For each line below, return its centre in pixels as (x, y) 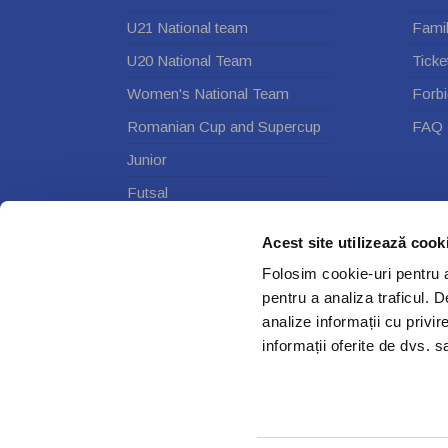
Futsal (147, 192)
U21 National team (187, 27)
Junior (147, 159)
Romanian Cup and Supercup (224, 126)
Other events (169, 258)
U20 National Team (189, 60)
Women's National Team (208, 93)
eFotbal (152, 225)
